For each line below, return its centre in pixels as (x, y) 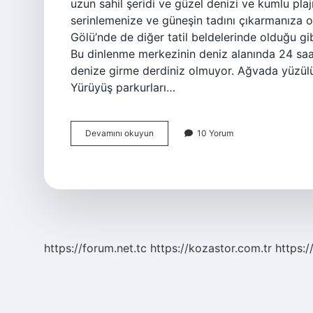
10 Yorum (215, 133)
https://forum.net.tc (95, 248)
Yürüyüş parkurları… (123, 87)
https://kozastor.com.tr (211, 248)
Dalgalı (167, 158)
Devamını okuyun (119, 133)
